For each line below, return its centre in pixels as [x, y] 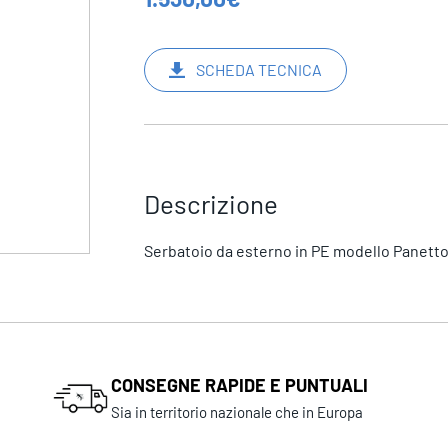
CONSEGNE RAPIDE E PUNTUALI [240, 385]
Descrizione [210, 203]
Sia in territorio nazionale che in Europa [237, 412]
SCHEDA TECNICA [258, 70]
